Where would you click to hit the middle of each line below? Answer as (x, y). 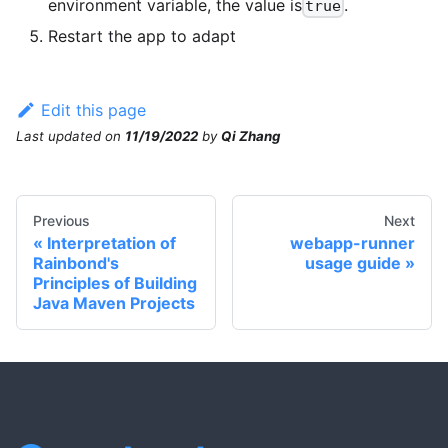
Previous (61, 220)
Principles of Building (115, 282)
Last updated (58, 135)
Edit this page (93, 109)
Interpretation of (111, 242)
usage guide (353, 262)
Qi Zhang (250, 135)
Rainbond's (76, 262)
